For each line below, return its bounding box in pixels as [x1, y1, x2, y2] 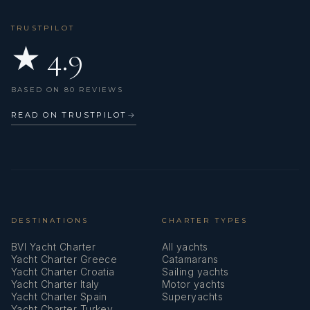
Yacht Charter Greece [11, 253, 118, 265]
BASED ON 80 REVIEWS [11, 84, 123, 94]
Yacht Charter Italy [11, 277, 100, 290]
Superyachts [162, 290, 224, 302]
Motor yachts [162, 277, 226, 290]
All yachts [162, 240, 208, 253]
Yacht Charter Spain [11, 290, 107, 302]
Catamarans [162, 253, 219, 265]
